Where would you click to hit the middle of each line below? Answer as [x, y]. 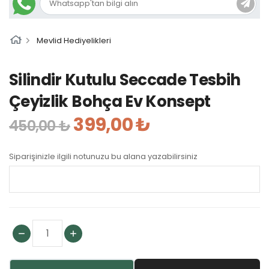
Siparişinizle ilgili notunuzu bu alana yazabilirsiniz [103, 156]
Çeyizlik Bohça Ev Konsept [110, 101]
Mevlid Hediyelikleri [74, 41]
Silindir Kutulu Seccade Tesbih [125, 80]
